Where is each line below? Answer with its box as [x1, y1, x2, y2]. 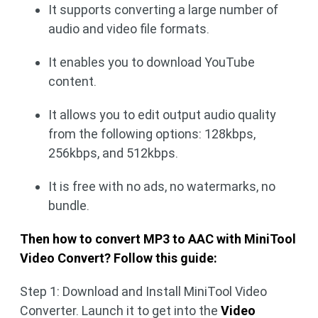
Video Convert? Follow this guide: [20, 251, 217, 265]
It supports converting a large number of [48, 2, 278, 17]
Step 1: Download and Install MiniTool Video [20, 284, 267, 299]
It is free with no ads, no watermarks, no [48, 179, 275, 194]
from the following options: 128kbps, [48, 126, 256, 141]
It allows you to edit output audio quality [48, 107, 276, 122]
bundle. [48, 198, 89, 213]
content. [48, 74, 97, 89]
